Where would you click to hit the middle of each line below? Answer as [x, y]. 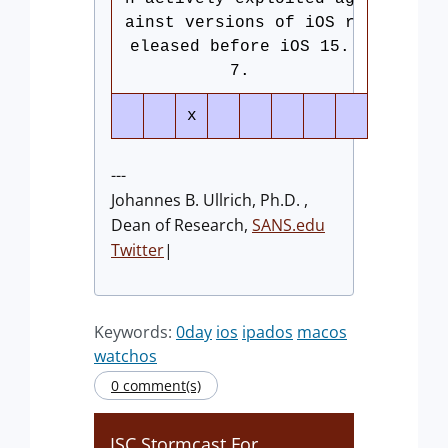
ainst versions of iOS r [239, 23]
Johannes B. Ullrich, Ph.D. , [209, 200]
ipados [267, 332]
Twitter [137, 250]
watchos [125, 356]
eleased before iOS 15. [239, 47]
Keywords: [135, 332]
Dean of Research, [181, 225]
